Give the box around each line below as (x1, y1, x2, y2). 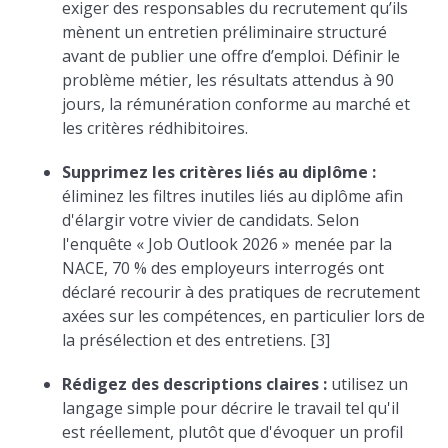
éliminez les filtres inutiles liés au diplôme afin (62, 185, 404, 207)
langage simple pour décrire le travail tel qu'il (62, 397, 400, 419)
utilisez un (327, 373, 409, 395)
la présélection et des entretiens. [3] (62, 329, 331, 351)
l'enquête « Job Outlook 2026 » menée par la (62, 233, 393, 255)
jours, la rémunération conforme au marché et (62, 93, 411, 115)
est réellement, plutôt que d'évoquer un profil (62, 421, 404, 443)
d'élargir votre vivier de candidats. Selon (62, 209, 360, 231)
